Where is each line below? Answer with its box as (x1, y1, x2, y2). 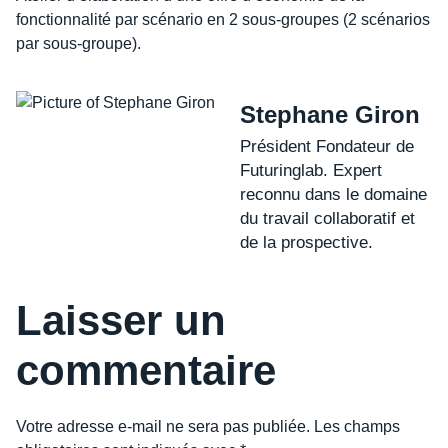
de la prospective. (240, 232, 373, 252)
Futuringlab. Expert (240, 160, 382, 180)
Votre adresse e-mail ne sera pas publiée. (16, 418, 310, 436)
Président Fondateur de (240, 136, 414, 156)
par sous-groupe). (16, 35, 141, 53)
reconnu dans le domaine (240, 184, 427, 204)
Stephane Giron (240, 100, 420, 128)
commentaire (16, 347, 276, 395)
